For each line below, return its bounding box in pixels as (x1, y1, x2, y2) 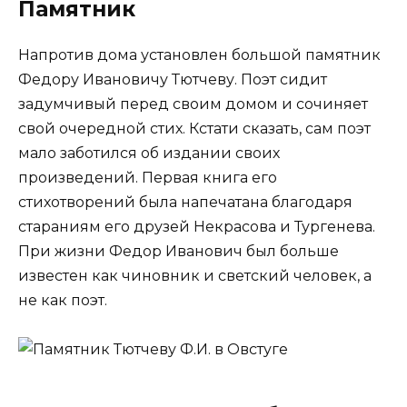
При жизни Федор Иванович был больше (18, 242, 339, 260)
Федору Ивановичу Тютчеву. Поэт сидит (18, 70, 327, 88)
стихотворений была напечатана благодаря (18, 193, 352, 211)
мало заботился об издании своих (18, 144, 280, 162)
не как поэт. (18, 291, 111, 309)
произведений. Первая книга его (18, 168, 277, 186)
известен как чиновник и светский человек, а (18, 266, 372, 284)
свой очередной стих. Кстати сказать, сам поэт (18, 119, 371, 137)
